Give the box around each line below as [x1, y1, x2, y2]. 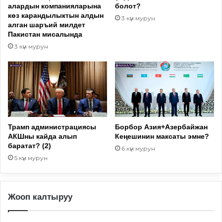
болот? [115, 2, 141, 10]
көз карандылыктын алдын [8, 11, 104, 20]
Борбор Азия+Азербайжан [115, 123, 208, 131]
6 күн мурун [121, 145, 155, 153]
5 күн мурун [14, 154, 48, 162]
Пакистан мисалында [8, 30, 82, 39]
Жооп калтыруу [8, 192, 72, 202]
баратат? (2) [8, 142, 51, 150]
